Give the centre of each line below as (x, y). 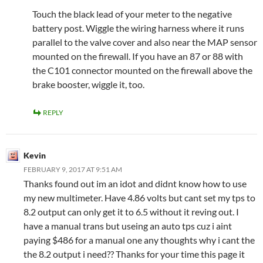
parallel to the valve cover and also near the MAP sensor (145, 42)
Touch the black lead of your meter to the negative (132, 14)
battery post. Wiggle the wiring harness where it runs (138, 28)
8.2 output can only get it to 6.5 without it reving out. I (131, 212)
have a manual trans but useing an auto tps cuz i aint (128, 226)
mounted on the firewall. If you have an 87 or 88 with (138, 56)
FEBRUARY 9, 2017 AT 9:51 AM (73, 169)
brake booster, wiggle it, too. (88, 84)
